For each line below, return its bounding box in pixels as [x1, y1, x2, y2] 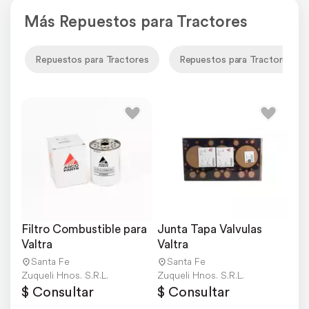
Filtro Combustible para [21, 221, 147, 237]
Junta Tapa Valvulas [157, 221, 262, 237]
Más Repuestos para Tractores [24, 11, 248, 32]
